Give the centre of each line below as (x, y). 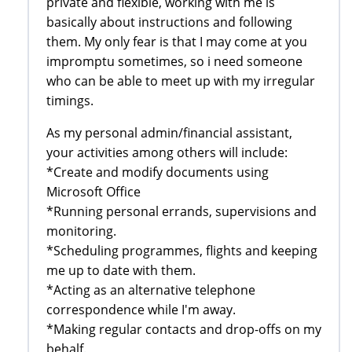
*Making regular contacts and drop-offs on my (184, 329)
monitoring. (81, 231)
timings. (70, 100)
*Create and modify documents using (158, 172)
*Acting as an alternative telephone (151, 290)
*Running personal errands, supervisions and (181, 211)
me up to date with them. (121, 270)
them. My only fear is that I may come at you (177, 41)
